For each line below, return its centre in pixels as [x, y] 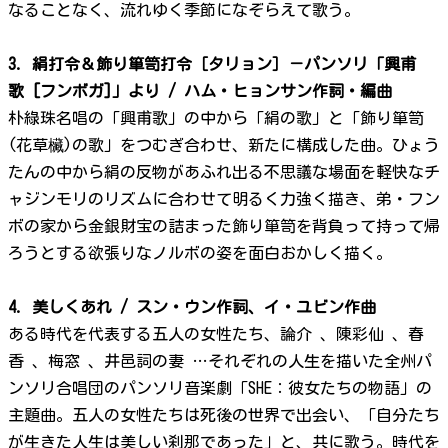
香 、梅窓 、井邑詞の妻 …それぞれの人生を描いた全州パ [220, 361]
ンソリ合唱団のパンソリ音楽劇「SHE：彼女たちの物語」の [220, 388]
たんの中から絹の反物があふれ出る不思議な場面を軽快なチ [224, 172]
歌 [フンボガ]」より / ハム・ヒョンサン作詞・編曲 [200, 91]
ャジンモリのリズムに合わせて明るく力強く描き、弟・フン [224, 199]
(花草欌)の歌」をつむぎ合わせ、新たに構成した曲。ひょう [224, 145]
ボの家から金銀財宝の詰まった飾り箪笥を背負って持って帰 [224, 226]
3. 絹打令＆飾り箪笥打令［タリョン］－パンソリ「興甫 [212, 64]
